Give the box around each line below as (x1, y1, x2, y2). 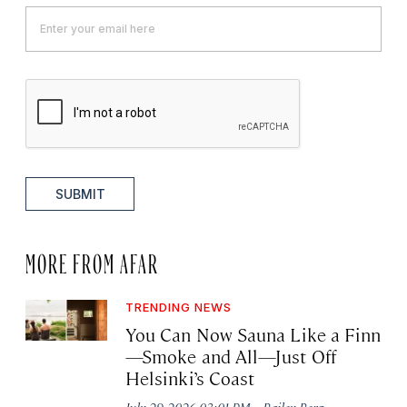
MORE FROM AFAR (25, 252, 159, 267)
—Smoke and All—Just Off (125, 342, 336, 368)
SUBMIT (55, 185, 105, 202)
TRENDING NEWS (125, 299, 232, 314)
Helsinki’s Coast (125, 364, 255, 390)
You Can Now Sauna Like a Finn (125, 321, 382, 346)
